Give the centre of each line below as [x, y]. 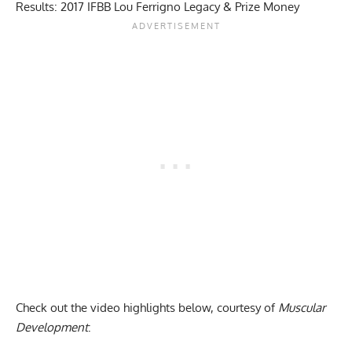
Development [52, 327]
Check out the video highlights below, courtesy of [147, 307]
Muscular [302, 307]
